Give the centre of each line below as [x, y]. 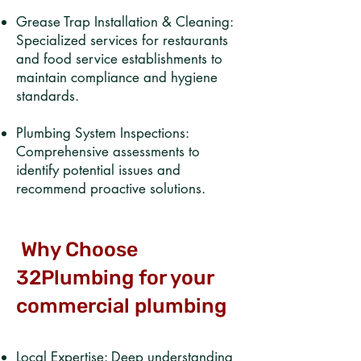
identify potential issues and [98, 170]
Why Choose [77, 249]
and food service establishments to [119, 59]
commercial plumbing [124, 306]
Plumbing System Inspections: [102, 133]
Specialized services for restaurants [122, 40]
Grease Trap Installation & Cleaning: [124, 22]
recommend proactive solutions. [111, 189]
